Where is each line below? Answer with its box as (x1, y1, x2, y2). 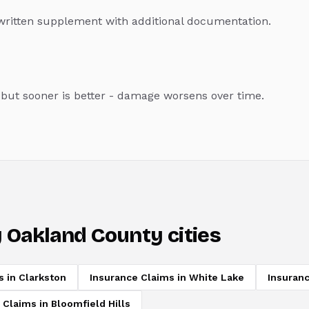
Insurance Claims (90, 272, 175, 283)
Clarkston (19, 272, 66, 283)
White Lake (189, 272, 244, 283)
